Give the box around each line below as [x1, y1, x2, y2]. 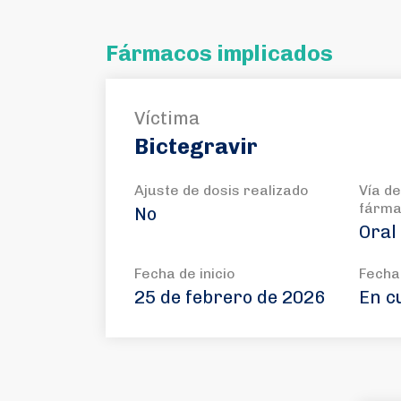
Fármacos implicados [106, 40, 333, 66]
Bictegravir [134, 133, 258, 159]
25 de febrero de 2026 [134, 286, 325, 308]
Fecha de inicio [134, 265, 235, 282]
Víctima [134, 107, 200, 129]
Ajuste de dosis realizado [134, 182, 309, 199]
